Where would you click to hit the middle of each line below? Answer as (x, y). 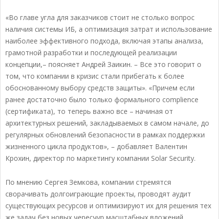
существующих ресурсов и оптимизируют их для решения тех (108, 206)
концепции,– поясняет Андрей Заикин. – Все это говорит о (103, 65)
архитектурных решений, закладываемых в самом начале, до (107, 123)
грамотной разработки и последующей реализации (91, 53)
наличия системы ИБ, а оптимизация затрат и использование (109, 29)
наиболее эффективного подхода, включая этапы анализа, (104, 41)
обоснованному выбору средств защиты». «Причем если (100, 88)
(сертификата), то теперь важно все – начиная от (89, 111)
